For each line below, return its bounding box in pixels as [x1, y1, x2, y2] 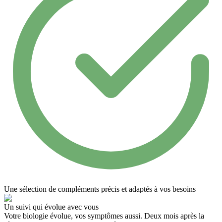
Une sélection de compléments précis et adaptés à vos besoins [4, 184, 196, 193]
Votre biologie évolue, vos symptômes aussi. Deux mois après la [4, 211, 204, 220]
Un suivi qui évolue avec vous [4, 202, 99, 211]
